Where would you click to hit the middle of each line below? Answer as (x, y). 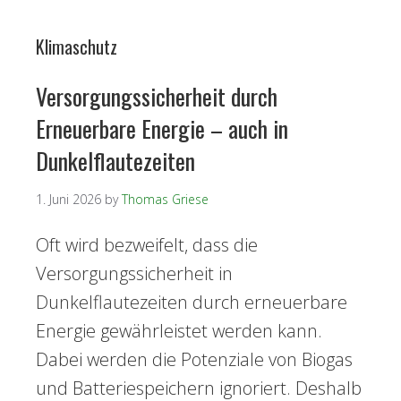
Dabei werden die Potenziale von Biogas (194, 359)
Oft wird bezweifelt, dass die (147, 245)
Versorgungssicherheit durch (157, 96)
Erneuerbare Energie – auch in (162, 128)
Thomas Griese (165, 199)
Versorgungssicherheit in (134, 273)
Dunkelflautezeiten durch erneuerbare (192, 302)
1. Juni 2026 (68, 199)
